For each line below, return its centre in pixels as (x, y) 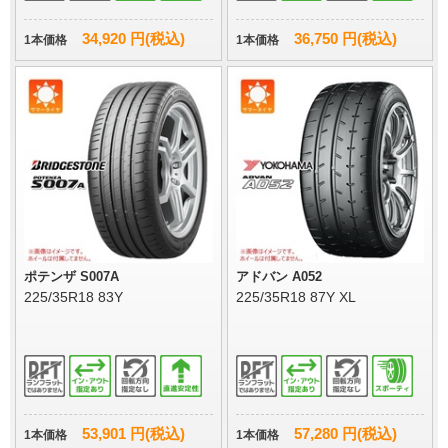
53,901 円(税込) (133, 434)
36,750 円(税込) (345, 38)
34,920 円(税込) (133, 38)
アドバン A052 (278, 277)
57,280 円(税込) (345, 434)
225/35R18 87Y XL (295, 297)
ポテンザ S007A (71, 277)
